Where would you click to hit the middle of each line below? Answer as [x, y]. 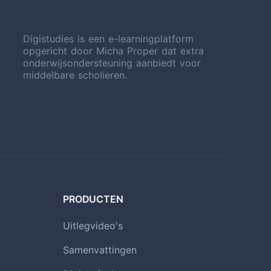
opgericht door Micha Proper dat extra [113, 51]
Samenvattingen [100, 250]
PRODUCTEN [93, 199]
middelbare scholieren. [75, 75]
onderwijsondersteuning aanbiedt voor [112, 63]
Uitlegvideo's [93, 226]
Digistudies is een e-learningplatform [108, 39]
